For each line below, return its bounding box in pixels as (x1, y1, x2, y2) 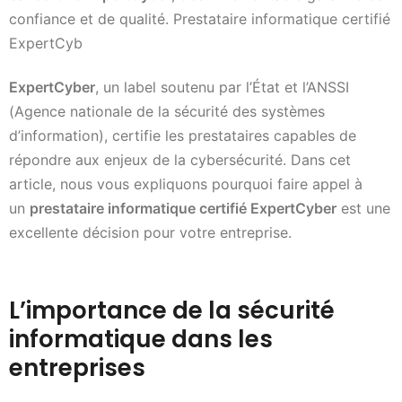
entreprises (9, 352, 145, 385)
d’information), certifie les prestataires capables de (9, 127, 356, 145)
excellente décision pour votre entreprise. (9, 223, 292, 242)
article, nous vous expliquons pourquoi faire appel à (9, 175, 363, 194)
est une (336, 199, 390, 218)
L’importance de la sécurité (9, 294, 335, 328)
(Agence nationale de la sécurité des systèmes (9, 102, 325, 121)
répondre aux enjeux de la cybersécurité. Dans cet (9, 151, 351, 170)
